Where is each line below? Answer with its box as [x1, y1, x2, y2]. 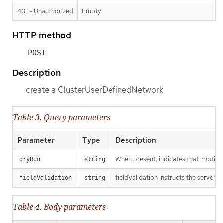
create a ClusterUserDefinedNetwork [26, 84, 163, 96]
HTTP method [12, 29, 71, 41]
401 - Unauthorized [17, 6, 73, 15]
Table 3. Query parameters [13, 112, 110, 123]
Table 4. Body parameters [13, 201, 106, 213]
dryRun [19, 156, 40, 163]
